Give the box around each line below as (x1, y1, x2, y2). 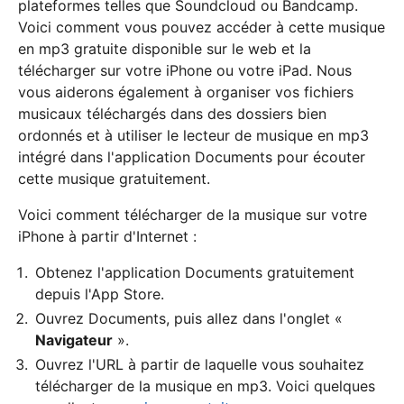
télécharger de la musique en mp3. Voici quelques (35, 376, 375, 395)
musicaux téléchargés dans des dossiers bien (18, 104, 326, 123)
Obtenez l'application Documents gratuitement (35, 262, 354, 281)
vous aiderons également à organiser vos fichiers (18, 82, 353, 101)
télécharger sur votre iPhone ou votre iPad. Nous (18, 60, 352, 79)
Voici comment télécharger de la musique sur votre (18, 205, 367, 224)
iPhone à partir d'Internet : (18, 226, 197, 245)
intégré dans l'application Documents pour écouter (18, 147, 365, 166)
